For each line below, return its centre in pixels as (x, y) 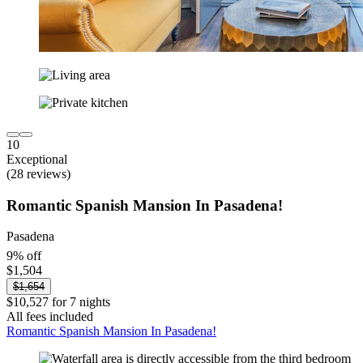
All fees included (50, 316)
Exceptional (37, 159)
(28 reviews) (38, 173)
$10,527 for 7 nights (58, 301)
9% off (24, 255)
